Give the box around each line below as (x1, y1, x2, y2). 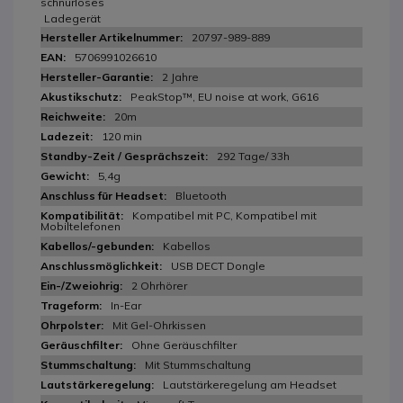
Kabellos (163, 238, 210, 253)
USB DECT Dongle (171, 258, 265, 273)
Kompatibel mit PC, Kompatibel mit (132, 208, 317, 222)
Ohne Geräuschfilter (131, 337, 237, 352)
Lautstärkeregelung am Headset (163, 377, 336, 391)
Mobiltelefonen (40, 219, 121, 233)
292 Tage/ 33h (217, 148, 290, 163)
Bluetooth (175, 188, 227, 202)
